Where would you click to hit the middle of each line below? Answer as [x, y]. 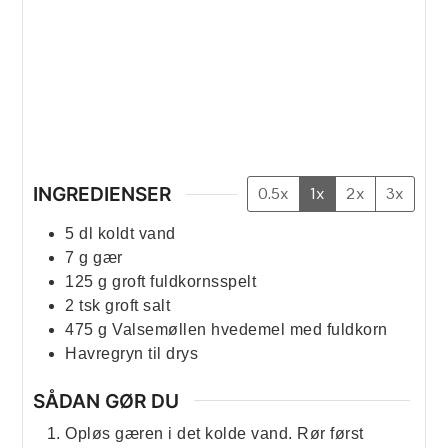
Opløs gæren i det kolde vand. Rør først [214, 434]
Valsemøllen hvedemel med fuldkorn [250, 329]
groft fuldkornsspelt [184, 281]
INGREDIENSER [102, 194]
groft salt [138, 305]
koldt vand [136, 233]
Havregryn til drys [132, 353]
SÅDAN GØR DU [106, 400]
